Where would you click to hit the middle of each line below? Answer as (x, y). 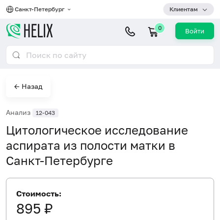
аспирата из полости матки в (91, 145)
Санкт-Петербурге (59, 160)
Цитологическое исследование (97, 130)
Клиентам (184, 9)
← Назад (28, 86)
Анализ (19, 112)
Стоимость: (39, 193)
